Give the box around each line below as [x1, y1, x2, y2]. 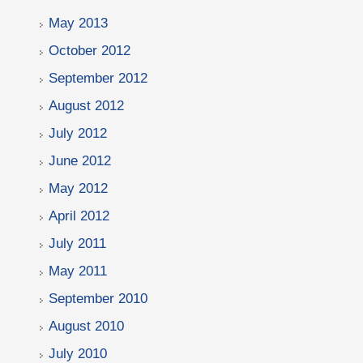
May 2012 [49, 181, 108, 196]
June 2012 [49, 153, 111, 169]
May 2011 [49, 263, 107, 279]
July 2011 [49, 236, 106, 251]
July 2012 [49, 126, 107, 141]
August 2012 [49, 98, 124, 113]
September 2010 [49, 291, 147, 306]
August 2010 [49, 318, 124, 334]
